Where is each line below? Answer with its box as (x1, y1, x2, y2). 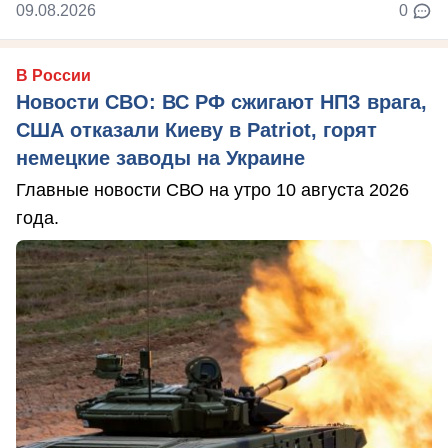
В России (16, 67, 91, 85)
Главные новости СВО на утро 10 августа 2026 (16, 180, 409, 201)
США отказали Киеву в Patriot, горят (16, 119, 377, 142)
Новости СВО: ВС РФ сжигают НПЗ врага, (16, 91, 427, 114)
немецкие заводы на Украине (16, 147, 305, 170)
